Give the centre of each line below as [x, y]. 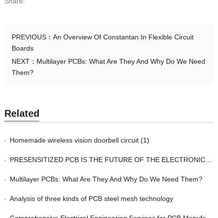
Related [22, 114]
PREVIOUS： [32, 37]
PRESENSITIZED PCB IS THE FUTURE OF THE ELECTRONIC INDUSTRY [107, 160]
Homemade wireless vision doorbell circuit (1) [79, 140]
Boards [22, 48]
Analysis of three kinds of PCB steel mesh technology [91, 199]
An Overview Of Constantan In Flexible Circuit [123, 37]
